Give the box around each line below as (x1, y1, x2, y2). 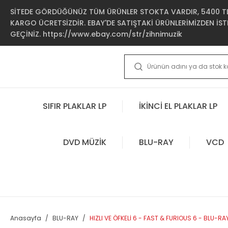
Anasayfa (10, 214, 41, 222)
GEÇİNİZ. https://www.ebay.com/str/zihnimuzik (10, 29, 182, 39)
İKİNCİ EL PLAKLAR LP (139, 100, 217, 112)
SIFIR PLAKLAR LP (43, 100, 106, 112)
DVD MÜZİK (63, 136, 106, 148)
